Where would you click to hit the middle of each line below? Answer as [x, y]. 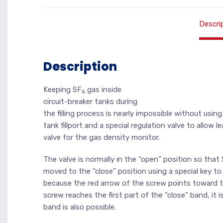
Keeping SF [62, 90]
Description [80, 66]
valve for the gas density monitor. [102, 137]
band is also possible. [80, 207]
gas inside [103, 90]
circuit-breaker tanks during [90, 102]
